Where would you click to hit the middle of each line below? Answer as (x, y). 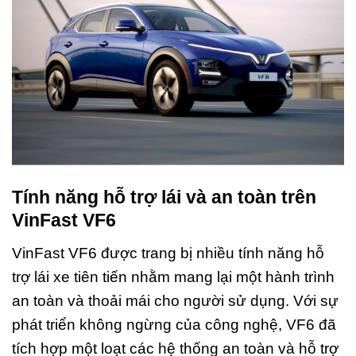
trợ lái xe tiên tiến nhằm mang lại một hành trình (173, 277)
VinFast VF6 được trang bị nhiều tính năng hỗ (168, 253)
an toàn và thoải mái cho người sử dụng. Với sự (175, 300)
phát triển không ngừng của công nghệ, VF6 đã (174, 324)
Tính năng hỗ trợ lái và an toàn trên (164, 197)
